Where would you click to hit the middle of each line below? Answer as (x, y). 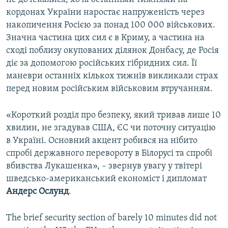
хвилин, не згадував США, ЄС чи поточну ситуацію (111, 128)
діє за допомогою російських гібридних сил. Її (102, 64)
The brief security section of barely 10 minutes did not (111, 218)
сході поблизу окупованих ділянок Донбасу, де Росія (112, 51)
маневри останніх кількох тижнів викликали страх (112, 76)
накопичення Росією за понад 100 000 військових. (111, 25)
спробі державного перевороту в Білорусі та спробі (109, 154)
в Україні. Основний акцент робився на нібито (102, 141)
